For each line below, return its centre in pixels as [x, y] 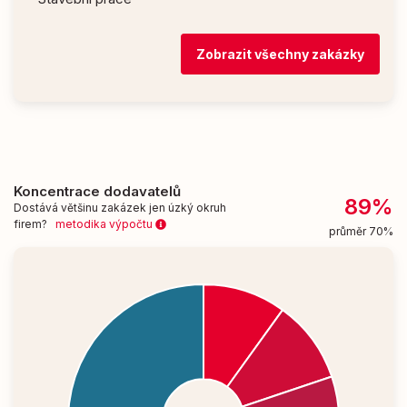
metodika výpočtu [105, 224]
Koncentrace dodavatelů [97, 192]
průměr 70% [361, 232]
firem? [35, 224]
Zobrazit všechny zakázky [280, 55]
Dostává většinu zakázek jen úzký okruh [120, 208]
